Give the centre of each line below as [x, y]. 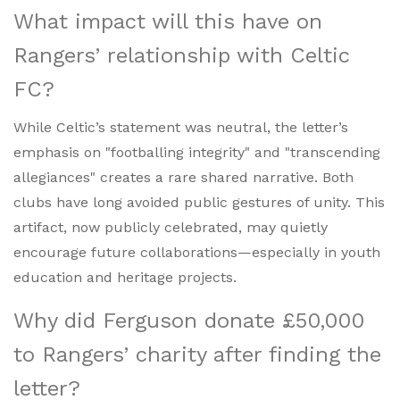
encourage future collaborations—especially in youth [197, 253]
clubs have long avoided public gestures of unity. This [199, 203]
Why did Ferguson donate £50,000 [189, 321]
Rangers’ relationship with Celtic [182, 56]
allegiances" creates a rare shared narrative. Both [183, 178]
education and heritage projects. [125, 278]
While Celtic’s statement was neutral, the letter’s [181, 128]
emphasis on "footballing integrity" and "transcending [197, 153]
